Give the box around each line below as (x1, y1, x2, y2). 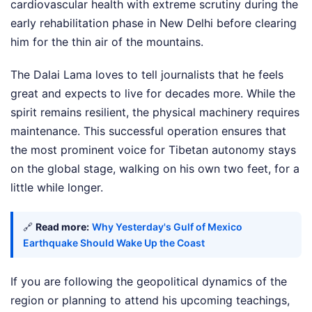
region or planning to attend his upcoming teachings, (10, 292, 290, 307)
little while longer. (10, 180, 103, 194)
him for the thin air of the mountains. (10, 34, 203, 49)
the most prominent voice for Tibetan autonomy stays (10, 142, 296, 157)
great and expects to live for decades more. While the (10, 86, 295, 100)
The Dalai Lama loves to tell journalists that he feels (10, 67, 283, 81)
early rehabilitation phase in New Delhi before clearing (10, 15, 297, 30)
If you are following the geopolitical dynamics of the (10, 274, 287, 288)
